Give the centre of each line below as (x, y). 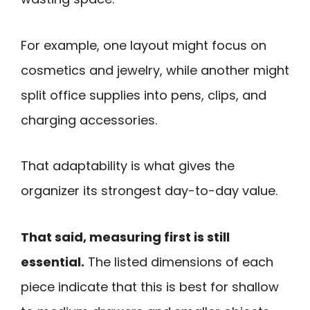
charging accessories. (89, 120)
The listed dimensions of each (179, 262)
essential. (53, 262)
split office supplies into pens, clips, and (144, 95)
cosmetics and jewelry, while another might (155, 70)
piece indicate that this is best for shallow (150, 286)
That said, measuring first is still (125, 237)
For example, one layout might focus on (144, 45)
